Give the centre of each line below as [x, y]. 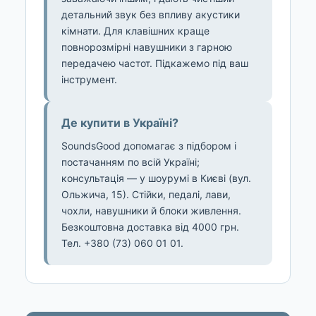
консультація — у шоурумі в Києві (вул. [156, 178]
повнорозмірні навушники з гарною [147, 47]
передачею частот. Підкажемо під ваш [155, 63]
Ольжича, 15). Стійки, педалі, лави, [146, 195]
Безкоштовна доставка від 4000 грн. [150, 227]
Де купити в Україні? [120, 123]
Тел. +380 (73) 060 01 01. [122, 243]
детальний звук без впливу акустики [151, 15]
